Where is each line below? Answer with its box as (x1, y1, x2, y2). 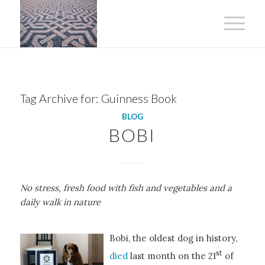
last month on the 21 (130, 250, 216, 261)
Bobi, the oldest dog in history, (109, 232, 237, 244)
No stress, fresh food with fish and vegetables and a (20, 182, 232, 193)
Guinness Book (101, 91, 177, 105)
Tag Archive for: (20, 91, 101, 105)
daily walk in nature (20, 196, 101, 208)
